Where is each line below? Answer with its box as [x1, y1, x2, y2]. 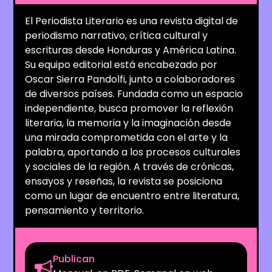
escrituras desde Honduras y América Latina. [25, 42, 237, 57]
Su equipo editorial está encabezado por [25, 57, 218, 72]
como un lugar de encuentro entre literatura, [25, 188, 240, 203]
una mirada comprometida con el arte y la [25, 130, 228, 144]
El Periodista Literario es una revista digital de [25, 13, 239, 28]
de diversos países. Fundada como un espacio [25, 86, 243, 101]
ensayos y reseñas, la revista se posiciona [25, 174, 223, 188]
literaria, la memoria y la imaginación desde [25, 115, 232, 130]
